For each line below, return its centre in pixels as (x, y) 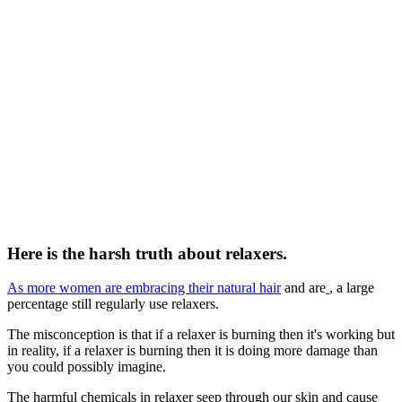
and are (303, 288)
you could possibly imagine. (87, 367)
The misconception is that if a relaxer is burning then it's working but (201, 335)
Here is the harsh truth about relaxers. (147, 253)
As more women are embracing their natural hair (144, 288)
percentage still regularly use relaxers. (113, 304)
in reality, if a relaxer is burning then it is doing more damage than (192, 351)
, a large (352, 288)
